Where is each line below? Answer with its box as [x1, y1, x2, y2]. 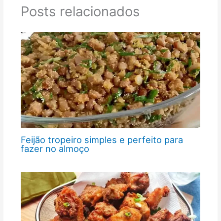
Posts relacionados [20, 3, 140, 20]
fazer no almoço [20, 143, 89, 154]
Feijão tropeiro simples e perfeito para [20, 134, 183, 146]
